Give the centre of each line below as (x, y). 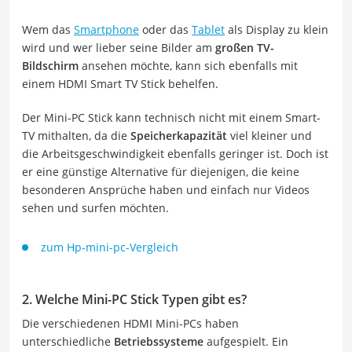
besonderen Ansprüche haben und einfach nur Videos (166, 189)
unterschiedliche (68, 341)
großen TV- (245, 47)
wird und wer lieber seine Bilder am (119, 47)
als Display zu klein (277, 29)
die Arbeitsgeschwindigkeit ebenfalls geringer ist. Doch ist (175, 153)
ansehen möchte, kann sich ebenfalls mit (188, 65)
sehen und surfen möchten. (95, 207)
